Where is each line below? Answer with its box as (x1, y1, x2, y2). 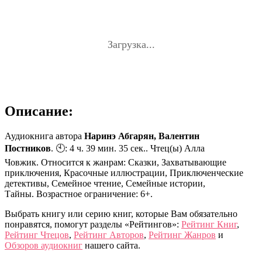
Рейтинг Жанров (149, 229, 216, 240)
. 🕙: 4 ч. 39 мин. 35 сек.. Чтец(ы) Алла (51, 143, 205, 153)
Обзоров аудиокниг (5, 240, 82, 250)
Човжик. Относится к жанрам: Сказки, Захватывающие (5, 157, 226, 167)
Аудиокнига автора (5, 130, 84, 141)
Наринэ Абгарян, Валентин (84, 130, 199, 141)
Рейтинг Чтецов (5, 229, 69, 240)
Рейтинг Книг (181, 219, 237, 229)
